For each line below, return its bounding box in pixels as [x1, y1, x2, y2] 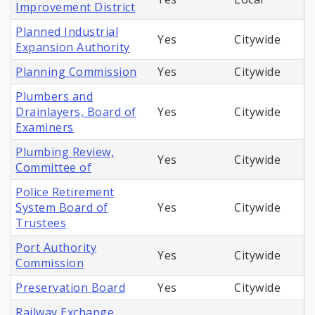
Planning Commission [15, 64, 137, 80]
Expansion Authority [15, 39, 130, 56]
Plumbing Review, [15, 144, 115, 160]
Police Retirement [15, 184, 115, 200]
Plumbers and [15, 89, 94, 105]
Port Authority [15, 240, 97, 256]
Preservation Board [15, 280, 126, 296]
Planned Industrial [15, 24, 119, 40]
